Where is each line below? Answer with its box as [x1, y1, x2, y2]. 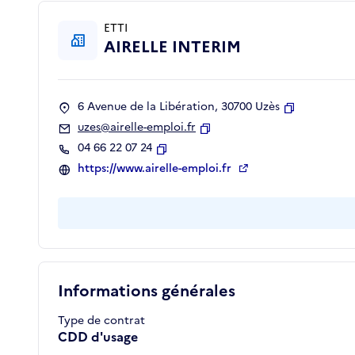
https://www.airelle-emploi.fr [78, 160, 235, 177]
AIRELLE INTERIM [104, 35, 241, 59]
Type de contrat [58, 312, 145, 330]
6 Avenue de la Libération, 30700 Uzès [78, 98, 280, 116]
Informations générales [58, 279, 235, 303]
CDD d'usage [58, 327, 138, 347]
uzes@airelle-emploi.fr [78, 119, 196, 136]
